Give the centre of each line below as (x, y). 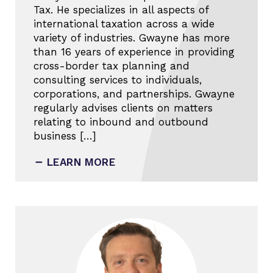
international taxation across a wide (124, 24)
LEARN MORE (81, 162)
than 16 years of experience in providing (134, 52)
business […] (65, 136)
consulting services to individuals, (118, 80)
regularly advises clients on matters (123, 108)
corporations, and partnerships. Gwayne (134, 94)
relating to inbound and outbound (121, 122)
